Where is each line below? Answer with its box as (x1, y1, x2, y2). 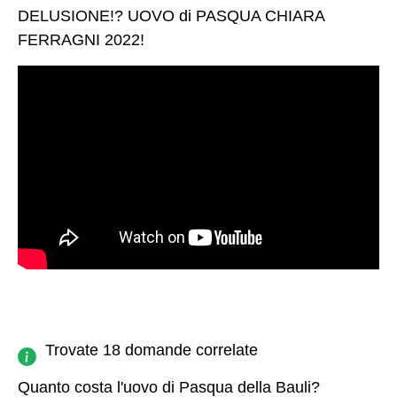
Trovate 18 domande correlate (45, 340, 258, 359)
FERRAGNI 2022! (18, 31, 144, 49)
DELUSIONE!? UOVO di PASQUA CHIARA (18, 7, 324, 25)
